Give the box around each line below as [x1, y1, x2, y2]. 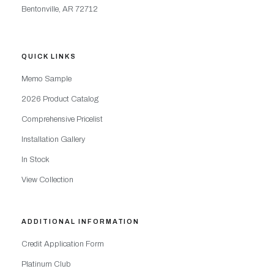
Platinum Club [21, 259, 71, 268]
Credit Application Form [21, 239, 104, 248]
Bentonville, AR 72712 [21, 4, 98, 13]
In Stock [21, 155, 50, 165]
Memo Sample [21, 75, 72, 84]
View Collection [21, 176, 73, 185]
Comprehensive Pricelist [21, 115, 103, 124]
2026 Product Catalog [21, 95, 98, 104]
